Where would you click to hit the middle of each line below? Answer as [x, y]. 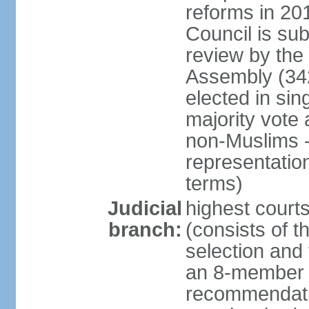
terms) [214, 183]
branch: [145, 230]
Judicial [144, 208]
